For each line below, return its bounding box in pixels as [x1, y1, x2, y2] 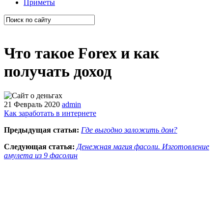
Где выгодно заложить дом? [81, 125, 177, 134]
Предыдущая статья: [4, 125, 79, 134]
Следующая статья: [4, 142, 75, 151]
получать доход [4, 62, 111, 81]
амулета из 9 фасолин [4, 151, 78, 160]
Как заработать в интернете [4, 109, 96, 117]
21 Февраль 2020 [4, 100, 60, 109]
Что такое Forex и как [4, 44, 159, 62]
